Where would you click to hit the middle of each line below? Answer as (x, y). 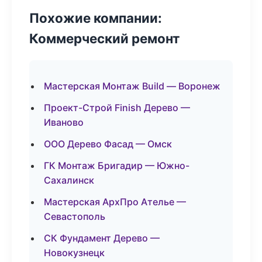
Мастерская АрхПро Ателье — (115, 202)
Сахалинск (69, 180)
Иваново (64, 122)
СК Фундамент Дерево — (102, 238)
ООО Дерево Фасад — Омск (108, 144)
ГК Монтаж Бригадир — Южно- (117, 166)
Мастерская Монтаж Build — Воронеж (132, 86)
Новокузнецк (74, 253)
